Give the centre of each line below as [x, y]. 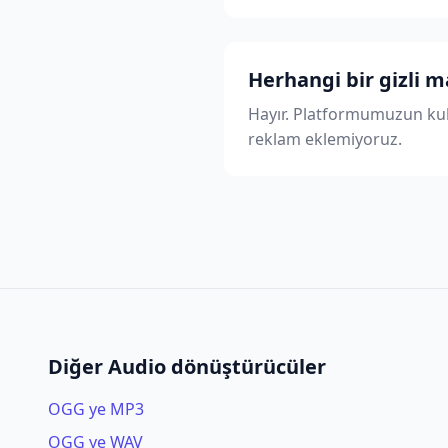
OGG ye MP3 [96, 409]
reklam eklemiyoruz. [325, 139]
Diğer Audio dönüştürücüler [187, 366]
